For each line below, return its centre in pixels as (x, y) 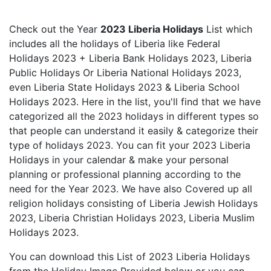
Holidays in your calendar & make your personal (119, 160)
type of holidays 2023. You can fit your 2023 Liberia (130, 145)
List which (228, 29)
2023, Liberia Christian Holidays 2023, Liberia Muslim (132, 218)
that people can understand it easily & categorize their (134, 131)
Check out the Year (55, 29)
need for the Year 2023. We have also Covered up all (131, 189)
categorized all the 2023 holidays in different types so (134, 116)
